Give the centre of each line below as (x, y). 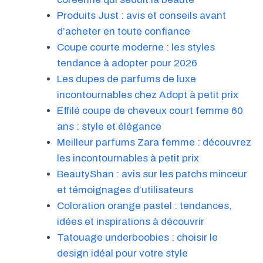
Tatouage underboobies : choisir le (137, 237)
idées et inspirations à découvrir (130, 221)
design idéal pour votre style (122, 253)
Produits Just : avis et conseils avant (141, 15)
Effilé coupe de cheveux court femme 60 (150, 110)
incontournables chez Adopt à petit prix (147, 95)
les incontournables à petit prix (128, 158)
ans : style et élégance (109, 126)
